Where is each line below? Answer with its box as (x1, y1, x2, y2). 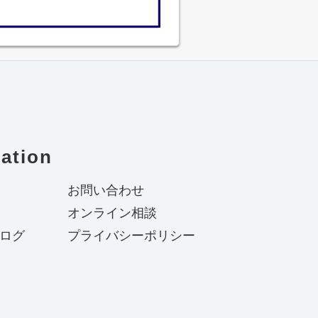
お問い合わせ (67, 183, 144, 197)
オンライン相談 (67, 206, 157, 220)
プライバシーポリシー (67, 229, 195, 243)
